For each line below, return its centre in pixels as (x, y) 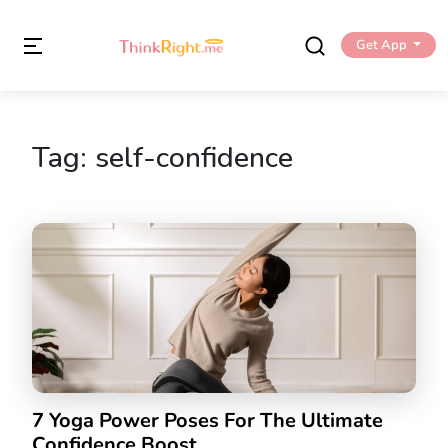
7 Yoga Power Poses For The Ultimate (207, 420)
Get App (381, 45)
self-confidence (194, 157)
